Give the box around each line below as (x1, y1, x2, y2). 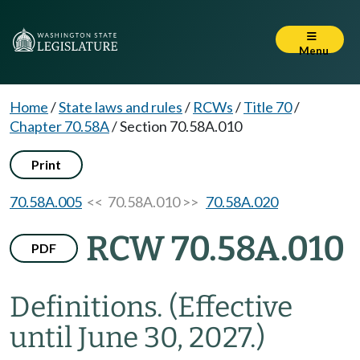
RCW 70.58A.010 (86, 228, 345, 269)
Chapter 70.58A (10, 117, 109, 135)
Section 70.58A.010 (120, 117, 242, 135)
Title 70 (243, 98, 292, 116)
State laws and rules (59, 98, 182, 116)
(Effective (169, 290, 292, 324)
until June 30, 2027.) (10, 321, 265, 354)
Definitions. (10, 290, 169, 324)
